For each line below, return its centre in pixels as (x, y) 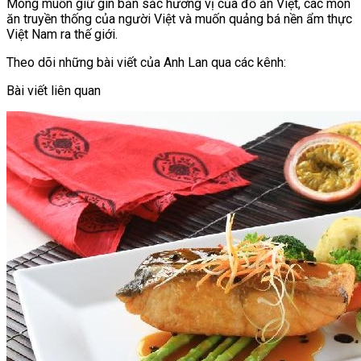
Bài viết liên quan (54, 90)
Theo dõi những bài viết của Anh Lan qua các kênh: (146, 62)
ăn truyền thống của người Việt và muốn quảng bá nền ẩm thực (179, 19)
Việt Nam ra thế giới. (62, 34)
